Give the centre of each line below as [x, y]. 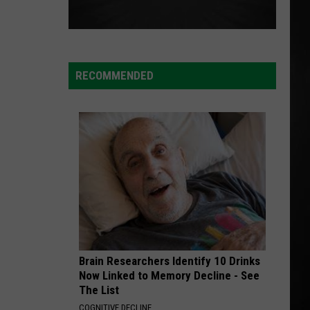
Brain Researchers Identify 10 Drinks [170, 261]
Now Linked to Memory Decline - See [169, 275]
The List [99, 290]
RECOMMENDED [115, 75]
